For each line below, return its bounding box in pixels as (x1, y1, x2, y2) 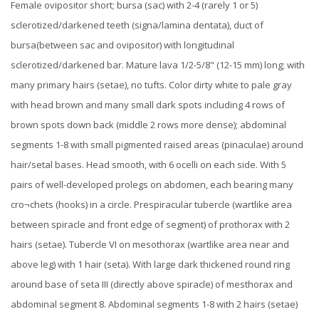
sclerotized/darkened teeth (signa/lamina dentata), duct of (11, 18, 263, 31)
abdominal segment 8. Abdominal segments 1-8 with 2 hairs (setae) (11, 297, 298, 310)
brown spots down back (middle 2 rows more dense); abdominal (11, 117, 286, 131)
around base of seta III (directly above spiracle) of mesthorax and (11, 277, 293, 291)
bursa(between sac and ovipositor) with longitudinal (11, 38, 234, 51)
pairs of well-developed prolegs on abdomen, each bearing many (11, 177, 293, 191)
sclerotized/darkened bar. (11, 58, 124, 71)
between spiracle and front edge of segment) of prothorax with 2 (11, 217, 290, 231)
